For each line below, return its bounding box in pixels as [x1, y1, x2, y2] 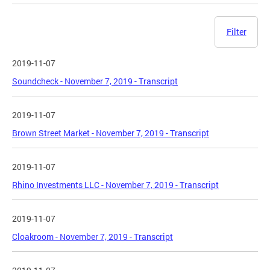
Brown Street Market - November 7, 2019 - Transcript [12, 127, 209, 139]
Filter [226, 26, 246, 38]
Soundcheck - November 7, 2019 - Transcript [12, 75, 178, 87]
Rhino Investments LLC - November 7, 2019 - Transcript [12, 179, 219, 191]
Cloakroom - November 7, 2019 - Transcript [12, 231, 173, 243]
